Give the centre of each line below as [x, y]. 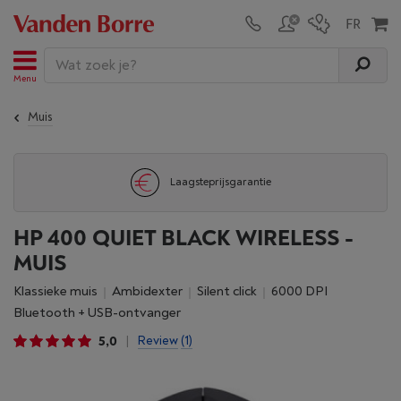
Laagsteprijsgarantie [220, 182]
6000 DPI [303, 291]
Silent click [230, 291]
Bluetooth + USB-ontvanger [102, 313]
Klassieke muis [60, 291]
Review [158, 341]
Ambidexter [152, 291]
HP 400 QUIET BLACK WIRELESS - [183, 239]
